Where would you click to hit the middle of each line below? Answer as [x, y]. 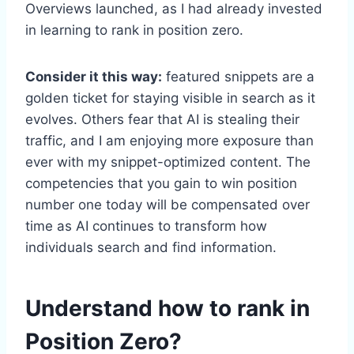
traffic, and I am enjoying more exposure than [169, 140]
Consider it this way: [94, 76]
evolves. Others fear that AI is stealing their [162, 119]
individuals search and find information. [151, 247]
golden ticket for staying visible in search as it [170, 98]
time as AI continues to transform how [146, 226]
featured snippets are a [238, 76]
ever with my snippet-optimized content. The [168, 162]
